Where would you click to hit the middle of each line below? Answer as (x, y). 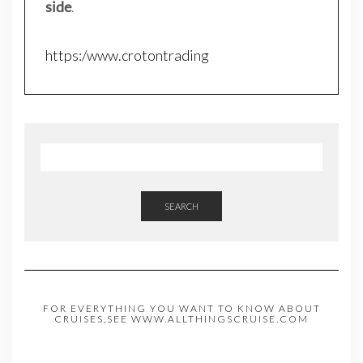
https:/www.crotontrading (127, 55)
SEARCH (181, 206)
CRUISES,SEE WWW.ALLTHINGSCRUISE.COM (181, 318)
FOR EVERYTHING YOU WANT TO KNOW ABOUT (181, 308)
